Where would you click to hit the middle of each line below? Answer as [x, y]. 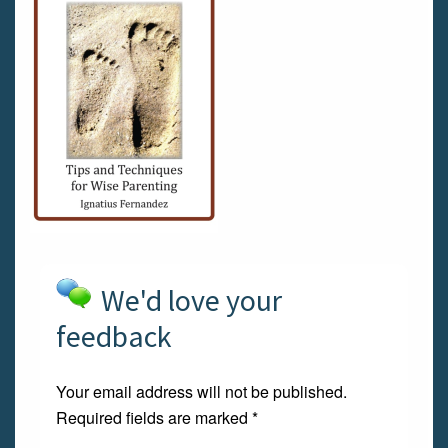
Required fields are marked [154, 417]
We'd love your [191, 300]
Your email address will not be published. [201, 391]
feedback [114, 336]
